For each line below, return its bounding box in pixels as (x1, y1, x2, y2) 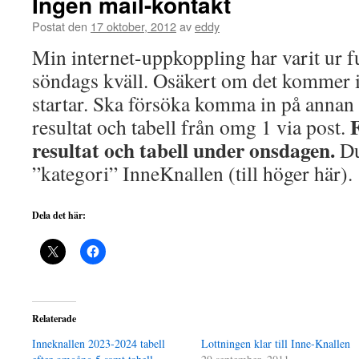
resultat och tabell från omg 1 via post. (32, 113, 350, 140)
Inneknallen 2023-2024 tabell (32, 336, 165, 351)
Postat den (32, 18, 87, 34)
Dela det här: (32, 208, 86, 222)
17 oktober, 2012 (91, 18, 176, 34)
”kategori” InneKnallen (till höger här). (32, 159, 353, 187)
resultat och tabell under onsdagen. (32, 135, 340, 165)
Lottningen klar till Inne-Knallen (201, 336, 351, 351)
